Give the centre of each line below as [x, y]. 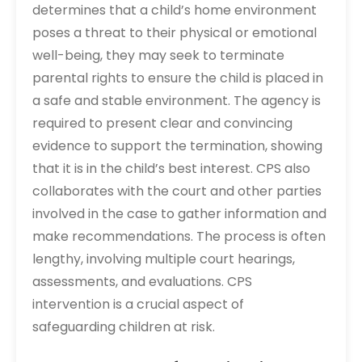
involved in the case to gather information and [179, 214]
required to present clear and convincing [162, 123]
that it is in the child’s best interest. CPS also [171, 168]
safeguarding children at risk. [124, 327]
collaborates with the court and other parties [177, 191]
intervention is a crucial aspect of [138, 304]
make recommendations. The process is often [179, 236]
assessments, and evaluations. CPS [142, 282]
